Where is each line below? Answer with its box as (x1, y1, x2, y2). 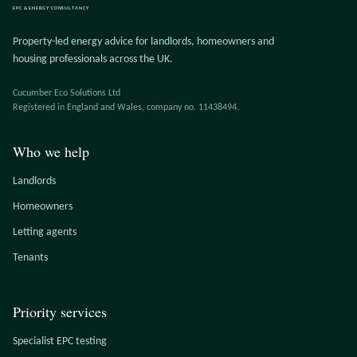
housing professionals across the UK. (13, 53, 173, 65)
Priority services (13, 302, 107, 321)
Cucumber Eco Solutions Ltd (13, 88, 120, 98)
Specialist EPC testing (13, 335, 107, 347)
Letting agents (13, 226, 76, 238)
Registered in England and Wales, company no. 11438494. (13, 103, 239, 112)
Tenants (13, 252, 48, 264)
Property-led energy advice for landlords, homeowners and (13, 36, 274, 48)
